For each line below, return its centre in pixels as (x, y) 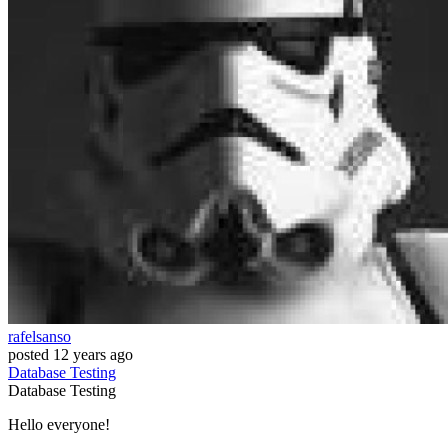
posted (28, 355)
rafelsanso (39, 337)
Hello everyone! (59, 425)
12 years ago (93, 355)
